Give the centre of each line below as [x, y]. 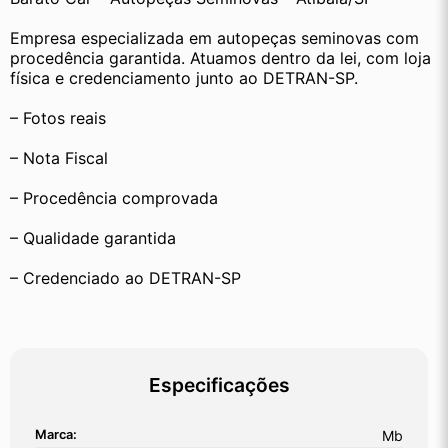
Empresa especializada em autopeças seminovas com [214, 38]
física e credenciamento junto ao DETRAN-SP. [184, 78]
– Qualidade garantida [93, 238]
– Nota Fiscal [59, 158]
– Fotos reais [58, 118]
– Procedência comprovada [114, 198]
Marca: [56, 435]
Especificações [219, 385]
